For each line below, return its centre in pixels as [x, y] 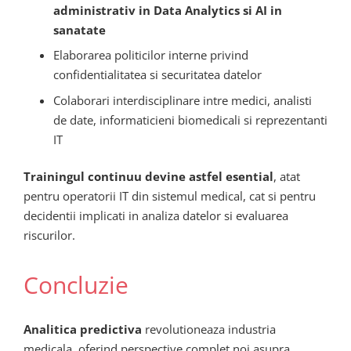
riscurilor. [49, 235]
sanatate [79, 29]
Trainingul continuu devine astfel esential [148, 177]
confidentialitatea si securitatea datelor [157, 75]
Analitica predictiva [83, 329]
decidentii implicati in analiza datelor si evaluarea [156, 216]
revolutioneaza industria [209, 329]
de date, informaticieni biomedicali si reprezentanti [190, 119]
